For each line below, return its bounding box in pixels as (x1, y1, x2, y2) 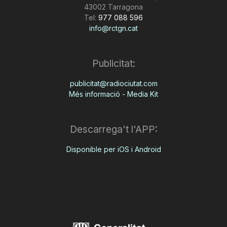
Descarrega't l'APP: (69, 123, 158, 135)
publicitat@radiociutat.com (69, 79, 158, 88)
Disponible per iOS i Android (66, 144, 161, 154)
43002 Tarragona (84, 2, 143, 11)
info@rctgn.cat (89, 23, 138, 32)
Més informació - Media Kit (69, 89, 158, 98)
